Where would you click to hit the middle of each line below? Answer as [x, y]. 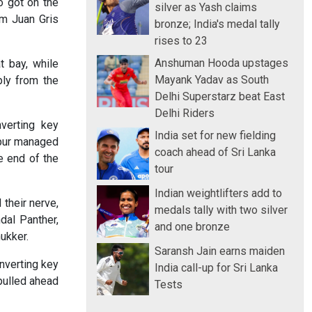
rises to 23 [181, 40]
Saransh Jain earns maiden [220, 251]
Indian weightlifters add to [218, 193]
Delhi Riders [185, 113]
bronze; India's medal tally [217, 24]
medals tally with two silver [221, 210]
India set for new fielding [215, 135]
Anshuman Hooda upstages [221, 63]
